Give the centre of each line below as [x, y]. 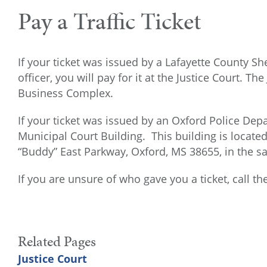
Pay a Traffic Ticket [109, 21]
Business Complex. [66, 93]
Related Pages [57, 241]
